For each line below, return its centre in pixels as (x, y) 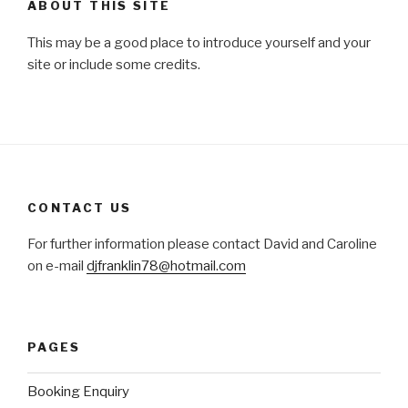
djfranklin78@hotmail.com (166, 266)
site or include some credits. (114, 64)
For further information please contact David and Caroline (202, 245)
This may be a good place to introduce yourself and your (199, 42)
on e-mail (57, 266)
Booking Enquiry (78, 391)
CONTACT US (80, 207)
